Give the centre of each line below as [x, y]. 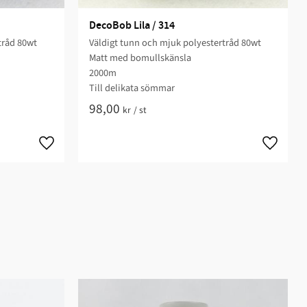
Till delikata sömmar [132, 88]
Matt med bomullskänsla [140, 58]
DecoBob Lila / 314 [132, 25]
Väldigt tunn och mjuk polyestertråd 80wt [175, 42]
